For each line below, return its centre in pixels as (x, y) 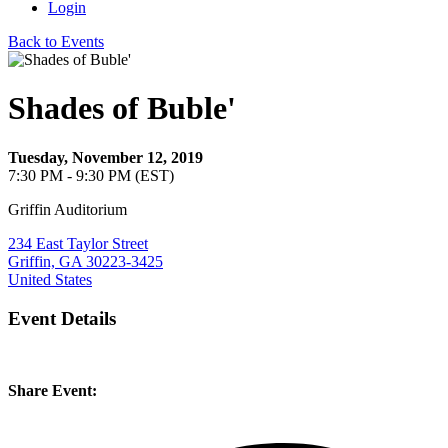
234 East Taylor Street (78, 243)
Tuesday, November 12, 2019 (105, 157)
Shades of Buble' (122, 108)
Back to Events (56, 41)
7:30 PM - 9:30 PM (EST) (91, 175)
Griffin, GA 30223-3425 (85, 261)
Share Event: (52, 391)
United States (50, 279)
